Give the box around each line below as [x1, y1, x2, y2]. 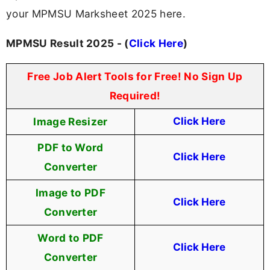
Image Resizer [33, 115, 108, 128]
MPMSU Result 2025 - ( [6, 37, 129, 50]
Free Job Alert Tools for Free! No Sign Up [27, 70, 243, 83]
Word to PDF [37, 231, 104, 245]
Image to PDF [36, 186, 105, 199]
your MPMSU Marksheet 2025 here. [6, 7, 186, 20]
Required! [109, 89, 161, 102]
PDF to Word [37, 141, 104, 154]
